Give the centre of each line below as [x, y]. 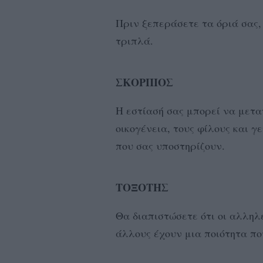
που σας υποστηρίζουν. [172, 146]
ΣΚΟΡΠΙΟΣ [144, 82]
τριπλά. [136, 41]
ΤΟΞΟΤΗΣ [142, 187]
